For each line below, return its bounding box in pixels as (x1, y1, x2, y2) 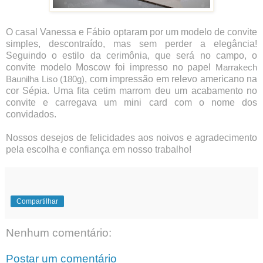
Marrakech (215, 63, 257, 73)
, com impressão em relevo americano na (85, 74, 257, 85)
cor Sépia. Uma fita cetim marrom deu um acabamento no (6, 86, 257, 96)
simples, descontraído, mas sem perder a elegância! (6, 39, 257, 49)
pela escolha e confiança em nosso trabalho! (6, 144, 191, 155)
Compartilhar (16, 197, 58, 206)
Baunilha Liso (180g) (6, 75, 85, 85)
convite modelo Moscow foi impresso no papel (6, 62, 215, 73)
